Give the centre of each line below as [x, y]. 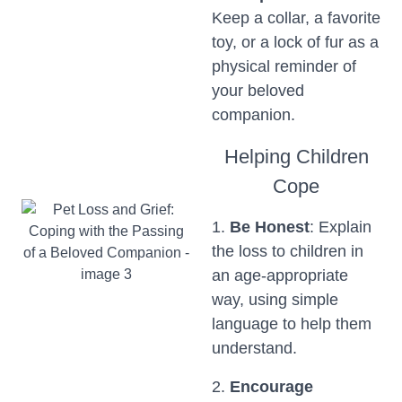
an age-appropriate [280, 275]
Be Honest [270, 227]
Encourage [271, 387]
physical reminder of [284, 66]
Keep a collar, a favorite [296, 18]
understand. [254, 348]
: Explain [341, 227]
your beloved [258, 91]
